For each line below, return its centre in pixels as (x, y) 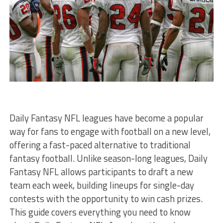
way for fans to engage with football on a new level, (110, 131)
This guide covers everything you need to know (100, 212)
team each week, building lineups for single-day (102, 185)
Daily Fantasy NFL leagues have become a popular (106, 118)
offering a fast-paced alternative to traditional (100, 145)
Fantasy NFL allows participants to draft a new (101, 171)
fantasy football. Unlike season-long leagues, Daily (108, 158)
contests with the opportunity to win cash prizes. (106, 198)
